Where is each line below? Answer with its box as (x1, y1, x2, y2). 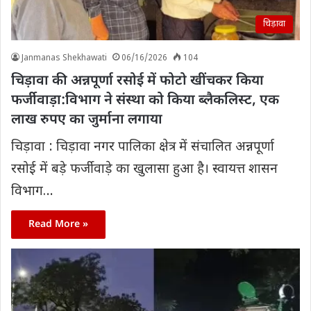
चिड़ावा (263, 17, 285, 30)
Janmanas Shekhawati (22, 52, 107, 64)
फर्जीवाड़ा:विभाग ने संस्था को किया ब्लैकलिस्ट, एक (11, 91, 279, 110)
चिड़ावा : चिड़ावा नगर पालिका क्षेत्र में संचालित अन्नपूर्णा (11, 138, 274, 156)
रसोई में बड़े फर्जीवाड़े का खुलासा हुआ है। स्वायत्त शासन (11, 160, 278, 178)
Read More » (28, 217, 88, 231)
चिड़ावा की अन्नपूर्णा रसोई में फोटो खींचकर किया (11, 72, 264, 90)
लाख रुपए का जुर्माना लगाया (11, 110, 162, 129)
